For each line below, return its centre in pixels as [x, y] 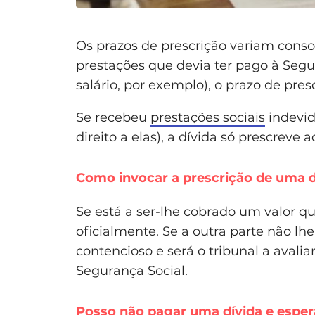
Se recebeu [113, 118]
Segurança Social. [132, 271]
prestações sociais [208, 118]
